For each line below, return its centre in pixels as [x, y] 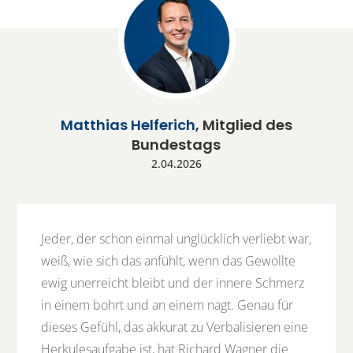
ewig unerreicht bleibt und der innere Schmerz [173, 283]
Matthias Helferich [128, 125]
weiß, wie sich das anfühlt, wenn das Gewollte [169, 261]
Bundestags [176, 145]
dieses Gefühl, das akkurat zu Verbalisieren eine [175, 327]
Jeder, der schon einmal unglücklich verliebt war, [176, 239]
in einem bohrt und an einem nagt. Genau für [167, 305]
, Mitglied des [243, 125]
